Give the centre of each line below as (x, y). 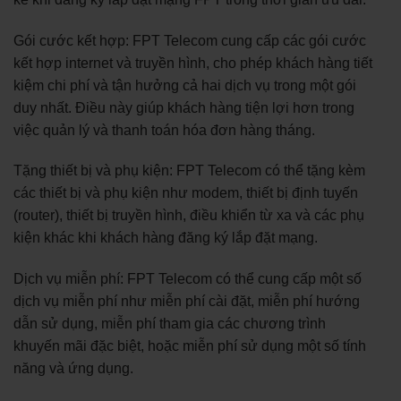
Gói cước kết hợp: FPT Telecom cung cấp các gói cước (190, 40)
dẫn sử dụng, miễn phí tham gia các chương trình (170, 324)
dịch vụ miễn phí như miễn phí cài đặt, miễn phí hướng (187, 302)
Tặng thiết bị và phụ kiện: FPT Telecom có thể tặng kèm (189, 171)
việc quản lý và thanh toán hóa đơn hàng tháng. (164, 130)
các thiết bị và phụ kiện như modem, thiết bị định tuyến (186, 193)
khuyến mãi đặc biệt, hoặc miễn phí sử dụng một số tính (190, 346)
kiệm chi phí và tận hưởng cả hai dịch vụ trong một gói (185, 85)
